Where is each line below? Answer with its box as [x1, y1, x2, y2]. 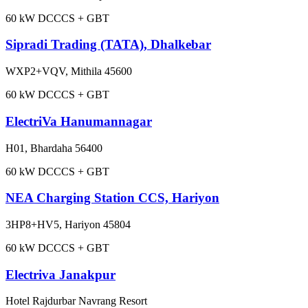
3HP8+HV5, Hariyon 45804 [5, 218, 131, 230]
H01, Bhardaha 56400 [5, 142, 102, 154]
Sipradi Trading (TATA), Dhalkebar [5, 37, 211, 52]
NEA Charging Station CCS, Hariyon [5, 190, 219, 206]
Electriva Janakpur [5, 267, 115, 282]
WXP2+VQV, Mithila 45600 [5, 65, 132, 78]
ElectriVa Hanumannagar [5, 113, 152, 129]
